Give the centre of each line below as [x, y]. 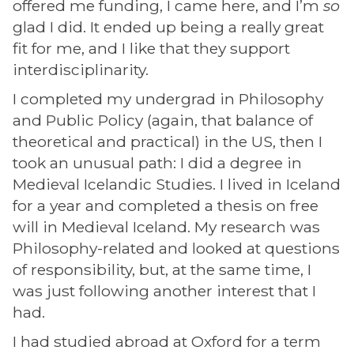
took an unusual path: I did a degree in [157, 163]
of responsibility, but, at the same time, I [162, 269]
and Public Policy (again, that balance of [163, 120]
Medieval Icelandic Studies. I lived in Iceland [177, 184]
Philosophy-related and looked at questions [176, 248]
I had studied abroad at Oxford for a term [167, 341]
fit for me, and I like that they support [151, 48]
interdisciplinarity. [81, 70]
